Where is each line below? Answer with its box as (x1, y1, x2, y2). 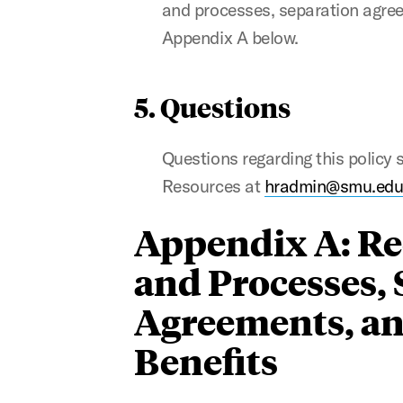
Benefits (133, 336, 278, 384)
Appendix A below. (161, 26, 299, 49)
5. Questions (133, 89, 291, 124)
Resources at (161, 175, 264, 197)
